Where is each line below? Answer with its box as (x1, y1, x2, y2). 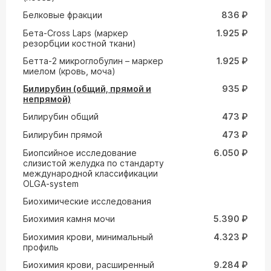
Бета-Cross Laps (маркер (23, 28, 128, 38)
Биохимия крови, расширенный (23, 260, 154, 270)
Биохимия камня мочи (23, 214, 115, 224)
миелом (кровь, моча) (23, 66, 116, 76)
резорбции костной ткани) (23, 38, 136, 48)
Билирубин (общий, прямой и (23, 83, 151, 94)
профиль (23, 242, 59, 252)
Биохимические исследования (23, 196, 151, 206)
